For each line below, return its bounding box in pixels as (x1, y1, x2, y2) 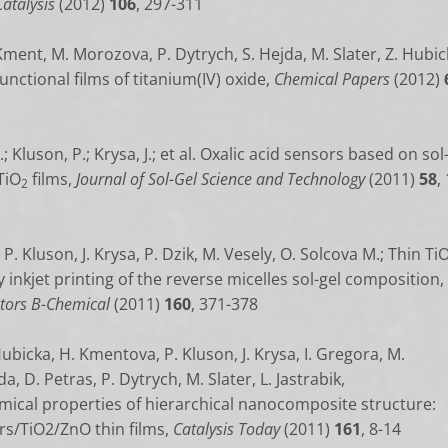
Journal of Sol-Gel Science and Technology (76, 168, 365, 190)
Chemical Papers (274, 68, 390, 90)
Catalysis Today (173, 418, 284, 440)
